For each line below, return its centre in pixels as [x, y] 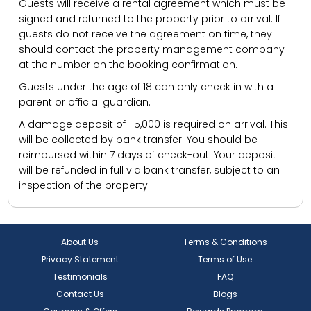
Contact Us [80, 294]
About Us [80, 242]
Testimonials [80, 277]
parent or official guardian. [85, 102]
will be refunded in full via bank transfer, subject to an [150, 170]
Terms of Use [225, 260]
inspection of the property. [85, 186]
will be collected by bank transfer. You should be [138, 140]
